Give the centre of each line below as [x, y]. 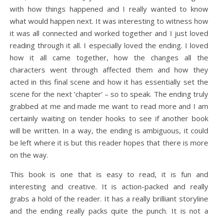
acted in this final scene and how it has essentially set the [109, 82]
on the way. [29, 155]
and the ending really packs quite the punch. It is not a [109, 211]
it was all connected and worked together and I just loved [109, 33]
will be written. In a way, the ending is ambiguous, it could [109, 130]
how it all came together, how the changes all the [109, 57]
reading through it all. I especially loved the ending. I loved [109, 45]
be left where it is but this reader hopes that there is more [109, 143]
